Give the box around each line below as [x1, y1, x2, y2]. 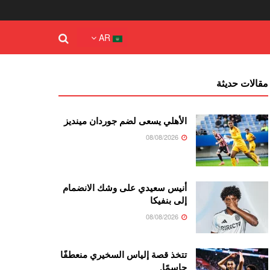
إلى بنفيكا [150, 193, 187, 206]
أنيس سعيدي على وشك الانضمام [63, 181, 187, 193]
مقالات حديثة [216, 76, 269, 90]
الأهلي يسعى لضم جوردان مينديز [64, 115, 187, 127]
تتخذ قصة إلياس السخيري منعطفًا [60, 248, 187, 260]
